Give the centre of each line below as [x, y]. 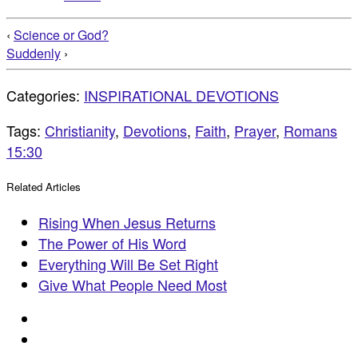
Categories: [45, 95]
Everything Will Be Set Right [128, 264]
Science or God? [61, 34]
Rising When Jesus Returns [127, 223]
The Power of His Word [112, 243]
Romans [310, 130]
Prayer [255, 130]
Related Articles [44, 186]
